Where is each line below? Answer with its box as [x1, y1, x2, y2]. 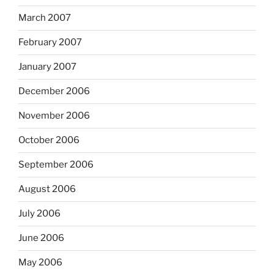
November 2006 [18, 110, 90, 122]
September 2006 [18, 159, 94, 171]
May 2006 [18, 257, 62, 268]
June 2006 [18, 232, 64, 244]
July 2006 [18, 208, 61, 220]
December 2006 [18, 86, 90, 97]
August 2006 [18, 183, 76, 195]
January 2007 [18, 61, 76, 73]
